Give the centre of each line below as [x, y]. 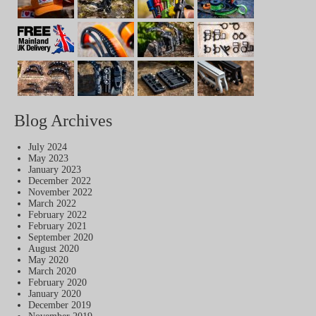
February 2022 [57, 215]
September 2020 [61, 237]
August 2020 [54, 249]
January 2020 [55, 294]
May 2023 [48, 158]
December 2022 [60, 181]
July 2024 [48, 147]
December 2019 [60, 305]
